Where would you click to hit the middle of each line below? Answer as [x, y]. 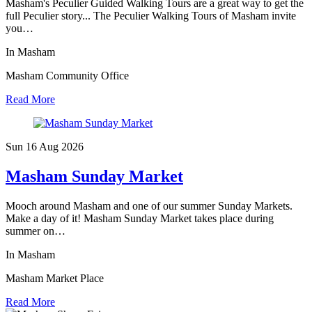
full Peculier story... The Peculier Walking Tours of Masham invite [151, 16]
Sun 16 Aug [33, 147]
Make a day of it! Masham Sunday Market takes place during [140, 219]
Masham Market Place [55, 279]
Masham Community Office [67, 76]
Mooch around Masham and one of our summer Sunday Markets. [149, 206]
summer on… [36, 231]
